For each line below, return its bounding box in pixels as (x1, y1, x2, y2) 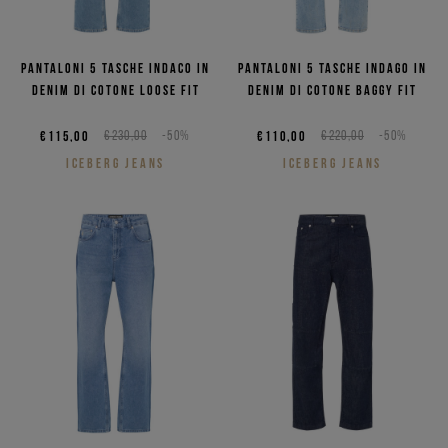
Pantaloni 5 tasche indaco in (21, 60, 210, 77)
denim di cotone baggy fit (248, 82, 417, 99)
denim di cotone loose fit (31, 82, 200, 99)
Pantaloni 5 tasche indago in (238, 60, 427, 77)
